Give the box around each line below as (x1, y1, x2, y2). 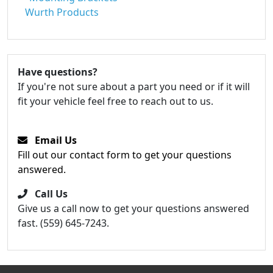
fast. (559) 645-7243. (18, 216, 109, 230)
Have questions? (18, 65, 97, 79)
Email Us (35, 133, 77, 147)
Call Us (35, 187, 68, 200)
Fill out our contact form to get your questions (18, 148, 232, 161)
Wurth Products (25, 5, 99, 19)
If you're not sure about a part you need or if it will (18, 80, 250, 93)
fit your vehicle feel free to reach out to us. (18, 94, 213, 108)
